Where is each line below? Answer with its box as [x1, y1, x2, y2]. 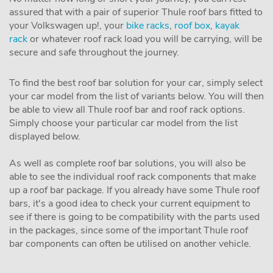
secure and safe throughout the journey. [9, 46, 179, 59]
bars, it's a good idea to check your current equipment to [9, 197, 250, 210]
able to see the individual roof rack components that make [9, 170, 256, 183]
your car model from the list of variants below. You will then [9, 90, 264, 103]
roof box [174, 19, 210, 32]
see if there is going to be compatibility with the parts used [9, 210, 260, 224]
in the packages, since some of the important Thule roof [9, 224, 248, 237]
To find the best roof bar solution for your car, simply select [9, 76, 263, 90]
